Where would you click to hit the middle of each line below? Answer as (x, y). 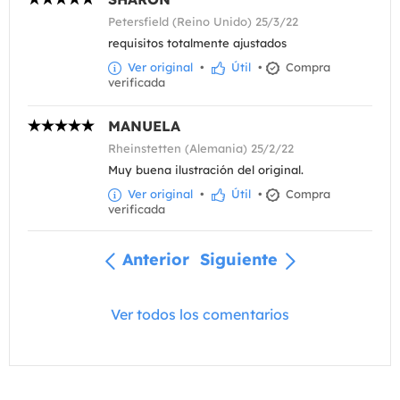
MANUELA (144, 126)
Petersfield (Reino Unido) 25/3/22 (203, 22)
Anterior (156, 260)
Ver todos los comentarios (200, 314)
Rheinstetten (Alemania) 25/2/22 (201, 149)
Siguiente (239, 260)
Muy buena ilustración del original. (206, 170)
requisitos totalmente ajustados (197, 43)
